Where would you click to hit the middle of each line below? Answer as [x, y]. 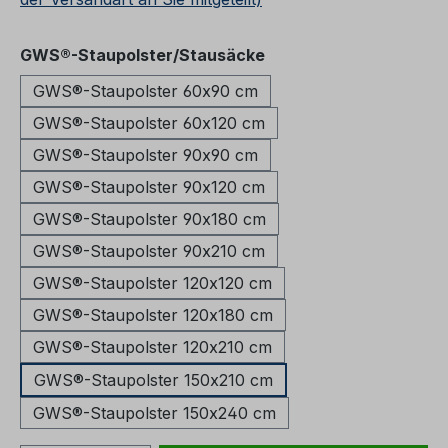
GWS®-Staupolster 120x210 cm [152, 347]
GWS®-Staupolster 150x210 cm [153, 380]
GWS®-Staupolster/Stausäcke [142, 55]
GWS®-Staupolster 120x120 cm [152, 283]
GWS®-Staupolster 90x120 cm [149, 187]
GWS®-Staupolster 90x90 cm [145, 155]
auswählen [309, 54]
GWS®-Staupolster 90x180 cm [149, 219]
